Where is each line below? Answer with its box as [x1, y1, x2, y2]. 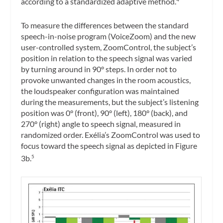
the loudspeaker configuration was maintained [21, 86, 180, 96]
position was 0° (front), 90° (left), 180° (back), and [21, 108, 188, 117]
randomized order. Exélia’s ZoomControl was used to [21, 129, 201, 139]
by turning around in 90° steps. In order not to [21, 64, 177, 74]
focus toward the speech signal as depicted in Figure [21, 140, 198, 150]
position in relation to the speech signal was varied [21, 53, 193, 63]
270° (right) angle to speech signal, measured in [21, 118, 181, 128]
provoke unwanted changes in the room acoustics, [21, 75, 191, 85]
